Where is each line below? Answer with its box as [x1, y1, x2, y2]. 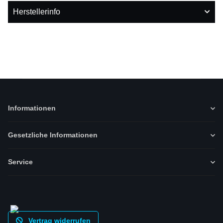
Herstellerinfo [13, 7, 60, 16]
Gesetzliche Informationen [8, 131, 98, 139]
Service [8, 158, 33, 166]
